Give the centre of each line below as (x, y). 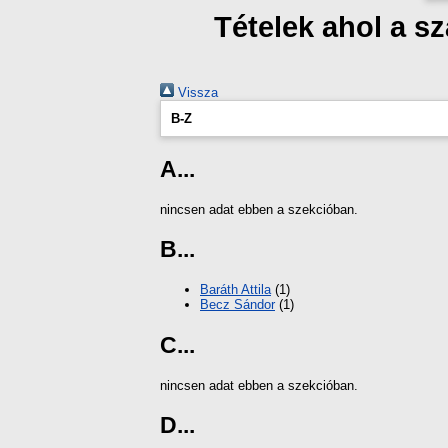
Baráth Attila (235, 290)
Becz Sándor (237, 305)
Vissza (196, 92)
